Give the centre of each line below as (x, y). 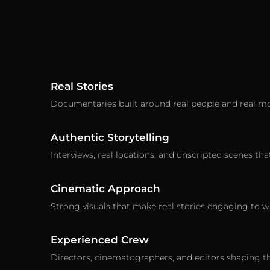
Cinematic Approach (105, 188)
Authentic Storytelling (110, 137)
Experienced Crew (99, 240)
